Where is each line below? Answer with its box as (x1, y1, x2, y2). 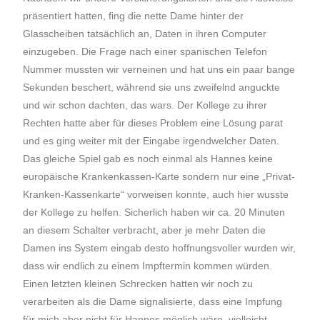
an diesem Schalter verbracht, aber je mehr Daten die (23, 224, 266, 236)
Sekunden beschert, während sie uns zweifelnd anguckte (23, 81, 281, 93)
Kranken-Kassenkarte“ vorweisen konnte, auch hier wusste (23, 189, 289, 200)
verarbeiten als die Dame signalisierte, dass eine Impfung (23, 296, 283, 307)
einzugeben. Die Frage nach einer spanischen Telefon (23, 46, 268, 57)
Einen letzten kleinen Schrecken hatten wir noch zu (23, 278, 254, 289)
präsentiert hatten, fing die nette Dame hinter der (23, 10, 244, 21)
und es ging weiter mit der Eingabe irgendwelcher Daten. (23, 135, 280, 146)
